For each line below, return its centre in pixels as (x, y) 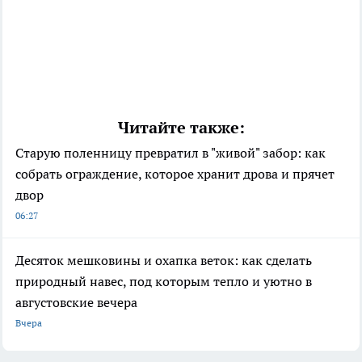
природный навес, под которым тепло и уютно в (164, 282)
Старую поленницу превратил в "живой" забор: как (170, 153)
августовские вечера (76, 303)
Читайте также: (181, 128)
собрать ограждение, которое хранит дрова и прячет (175, 174)
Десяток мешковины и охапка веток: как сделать (164, 261)
